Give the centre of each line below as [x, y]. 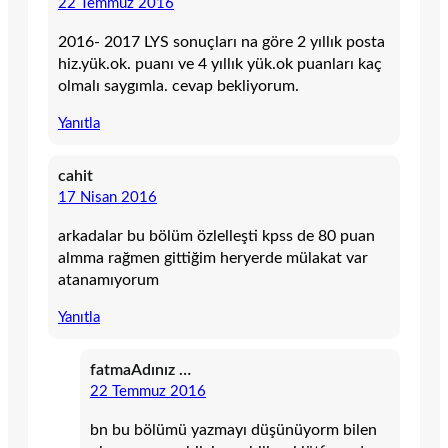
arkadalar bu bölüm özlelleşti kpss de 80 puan [216, 236]
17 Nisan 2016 [107, 197]
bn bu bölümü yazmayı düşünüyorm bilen [233, 430]
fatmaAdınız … [140, 370]
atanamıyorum [108, 280]
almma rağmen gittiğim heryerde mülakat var [213, 258]
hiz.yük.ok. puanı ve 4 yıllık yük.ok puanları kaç [220, 64]
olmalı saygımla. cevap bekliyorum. [178, 86]
